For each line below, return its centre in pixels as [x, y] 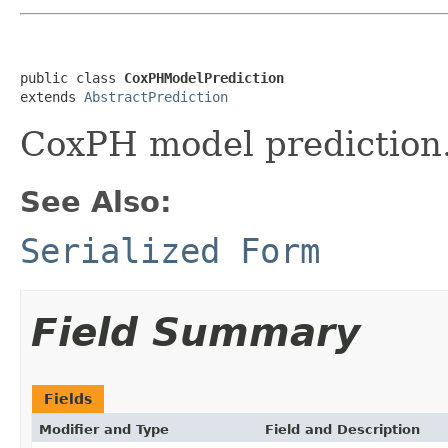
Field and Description [342, 429]
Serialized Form [170, 250]
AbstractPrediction [156, 96]
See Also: [96, 201]
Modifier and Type [104, 429]
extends [52, 96]
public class [72, 77]
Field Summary [195, 332]
